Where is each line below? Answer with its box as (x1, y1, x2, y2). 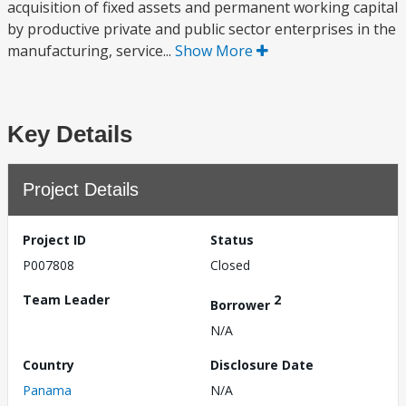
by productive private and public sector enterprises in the (7, 19, 396, 39)
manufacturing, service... (7, 41, 175, 61)
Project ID (23, 231, 86, 248)
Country (23, 355, 74, 373)
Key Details (7, 121, 132, 148)
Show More (175, 41, 256, 61)
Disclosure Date (210, 355, 314, 373)
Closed (210, 256, 250, 274)
